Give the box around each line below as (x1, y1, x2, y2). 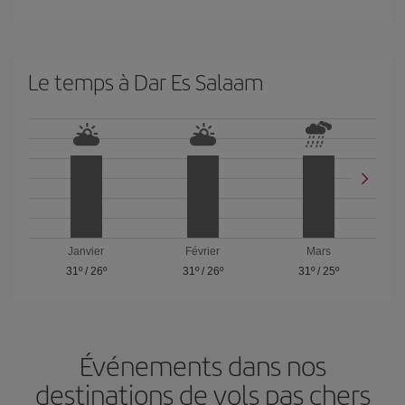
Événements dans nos (79, 346, 326, 384)
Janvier (68, 245, 105, 258)
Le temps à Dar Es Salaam (28, 66, 263, 97)
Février (185, 245, 220, 258)
